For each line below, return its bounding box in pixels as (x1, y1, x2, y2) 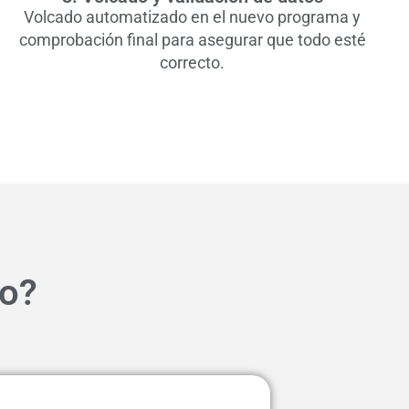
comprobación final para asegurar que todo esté (18, 30, 366, 49)
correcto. (160, 53, 225, 72)
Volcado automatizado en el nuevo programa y (24, 7, 362, 26)
